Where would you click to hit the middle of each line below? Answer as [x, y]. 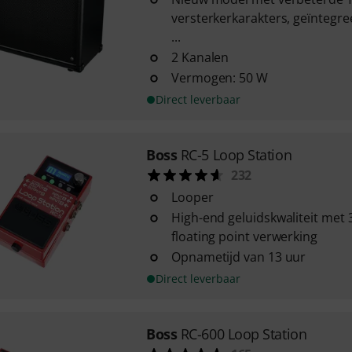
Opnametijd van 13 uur [238, 257]
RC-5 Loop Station [236, 155]
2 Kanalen [200, 57]
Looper [192, 197]
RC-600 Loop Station [244, 334]
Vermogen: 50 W [219, 78]
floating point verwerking [244, 236]
